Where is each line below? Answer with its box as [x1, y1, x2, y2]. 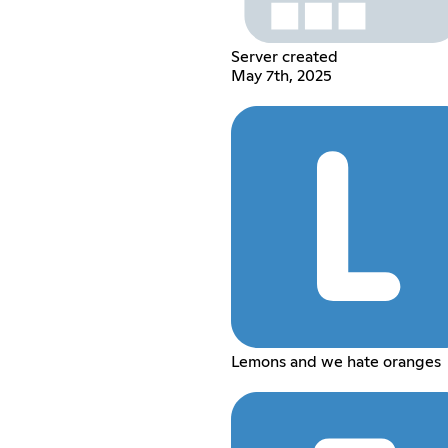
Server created [230, 48, 338, 65]
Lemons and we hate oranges [230, 353, 441, 370]
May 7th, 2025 [230, 67, 332, 84]
